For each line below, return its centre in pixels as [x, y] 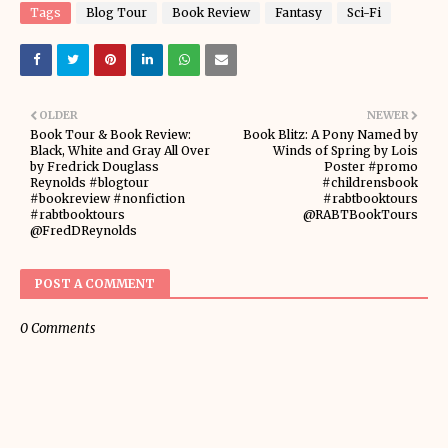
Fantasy [298, 12]
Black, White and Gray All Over [120, 150]
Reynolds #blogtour [89, 182]
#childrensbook [370, 182]
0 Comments [57, 328]
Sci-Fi [364, 12]
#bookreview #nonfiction [107, 198]
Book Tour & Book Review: [110, 134]
